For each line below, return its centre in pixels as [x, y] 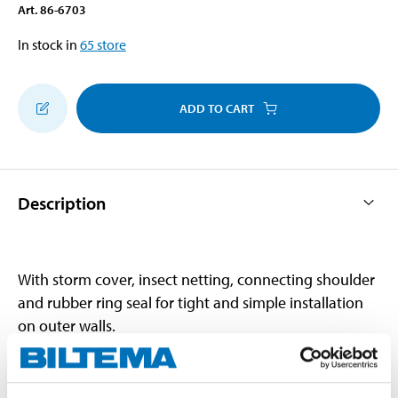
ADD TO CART [217, 108]
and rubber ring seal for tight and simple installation [191, 302]
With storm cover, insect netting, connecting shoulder [196, 279]
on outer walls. [67, 325]
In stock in [48, 44]
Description [62, 203]
